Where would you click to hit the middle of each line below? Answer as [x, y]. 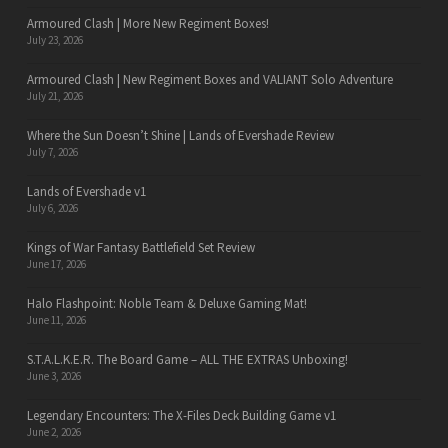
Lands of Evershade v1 [86, 191]
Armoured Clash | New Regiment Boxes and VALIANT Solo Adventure [209, 79]
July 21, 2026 [54, 96]
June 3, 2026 [53, 376]
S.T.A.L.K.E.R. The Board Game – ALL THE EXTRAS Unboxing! [187, 359]
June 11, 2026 [56, 320]
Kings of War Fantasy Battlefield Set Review [140, 247]
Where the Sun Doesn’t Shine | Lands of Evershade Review [180, 135]
